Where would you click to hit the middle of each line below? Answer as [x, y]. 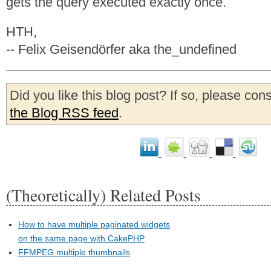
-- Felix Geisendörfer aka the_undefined [121, 49]
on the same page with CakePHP [81, 238]
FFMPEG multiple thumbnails [74, 252]
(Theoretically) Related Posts [103, 195]
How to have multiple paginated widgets [94, 224]
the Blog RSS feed [64, 113]
